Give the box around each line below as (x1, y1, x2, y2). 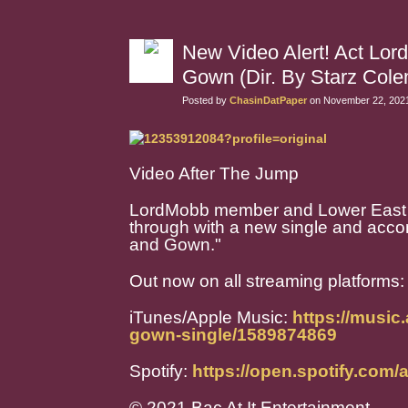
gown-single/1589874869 (129, 325, 337, 344)
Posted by (182, 95, 229, 106)
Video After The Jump (129, 164, 299, 183)
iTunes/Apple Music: (129, 308, 292, 327)
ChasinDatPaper (229, 95, 307, 106)
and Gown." (129, 235, 221, 254)
